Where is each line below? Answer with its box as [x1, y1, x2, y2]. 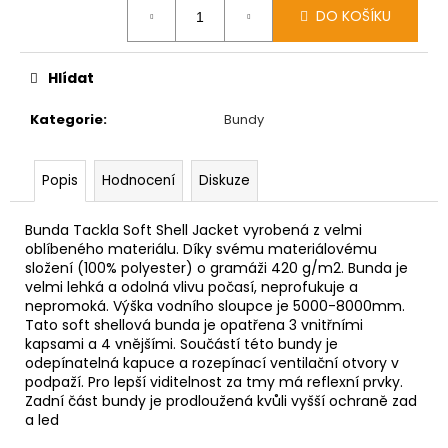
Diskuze [199, 170, 250, 190]
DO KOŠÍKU [316, 6, 391, 27]
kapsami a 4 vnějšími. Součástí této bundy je [25, 333, 338, 354]
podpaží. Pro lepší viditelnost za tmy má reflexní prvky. [25, 371, 403, 392]
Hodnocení [102, 170, 175, 190]
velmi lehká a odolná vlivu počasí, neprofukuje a [25, 276, 358, 297]
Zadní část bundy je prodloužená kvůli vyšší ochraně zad [25, 390, 417, 411]
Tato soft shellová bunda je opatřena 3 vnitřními [25, 314, 363, 335]
